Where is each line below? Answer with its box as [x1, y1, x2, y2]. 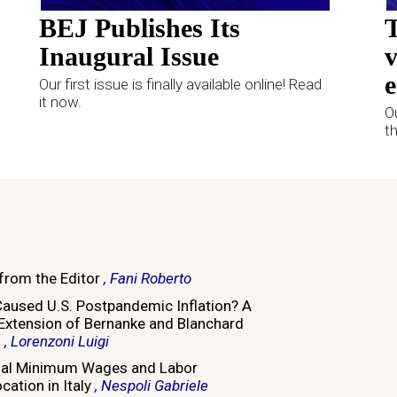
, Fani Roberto [103, 269, 191, 287]
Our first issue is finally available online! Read [39, 75, 322, 94]
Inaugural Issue [39, 42, 219, 72]
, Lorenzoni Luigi [4, 331, 109, 350]
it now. [39, 93, 82, 112]
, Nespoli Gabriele [94, 377, 208, 395]
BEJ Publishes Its [39, 13, 240, 43]
